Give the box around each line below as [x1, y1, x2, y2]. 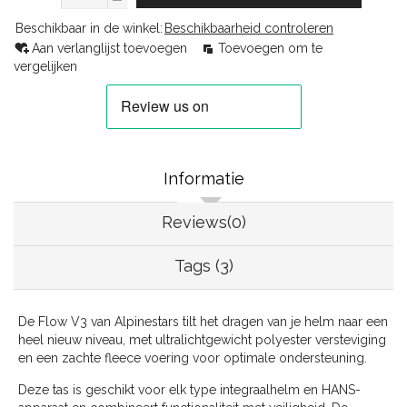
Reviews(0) [161, 213, 246, 233]
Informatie [163, 169, 244, 189]
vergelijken [14, 59, 77, 74]
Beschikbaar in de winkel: [15, 21, 163, 36]
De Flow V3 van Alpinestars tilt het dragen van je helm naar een [18, 314, 388, 330]
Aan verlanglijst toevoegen [32, 41, 191, 56]
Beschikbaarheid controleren [164, 21, 333, 36]
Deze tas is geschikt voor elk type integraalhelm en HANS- [18, 382, 361, 398]
